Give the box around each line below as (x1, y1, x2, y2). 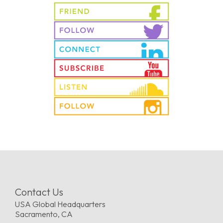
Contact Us (15, 186, 63, 198)
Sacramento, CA (15, 209, 73, 219)
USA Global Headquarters (15, 199, 106, 209)
